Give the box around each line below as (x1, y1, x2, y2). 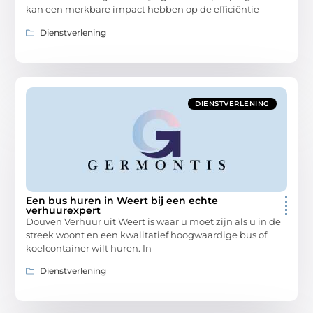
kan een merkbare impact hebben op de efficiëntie (26, 3, 260, 15)
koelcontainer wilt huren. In (26, 242, 152, 254)
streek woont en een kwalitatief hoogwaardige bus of (26, 228, 268, 240)
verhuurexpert (26, 203, 101, 217)
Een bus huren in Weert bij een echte (26, 194, 219, 207)
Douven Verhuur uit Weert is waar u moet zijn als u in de (26, 215, 282, 227)
